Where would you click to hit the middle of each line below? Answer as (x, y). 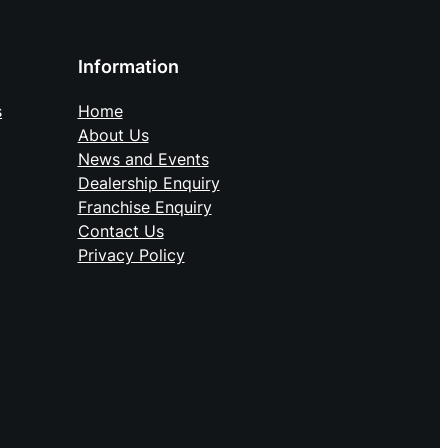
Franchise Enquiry (144, 207)
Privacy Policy (131, 255)
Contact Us (120, 231)
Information (128, 67)
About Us (113, 135)
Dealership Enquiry (148, 183)
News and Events (143, 159)
